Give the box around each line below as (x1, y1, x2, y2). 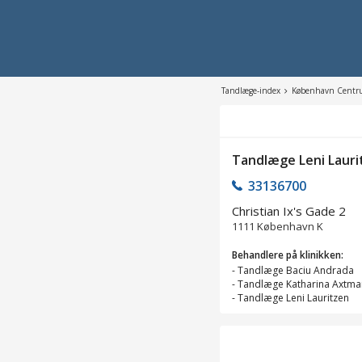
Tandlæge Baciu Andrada (238, 263, 354, 277)
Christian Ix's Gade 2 (232, 202, 346, 219)
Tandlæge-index (221, 85, 280, 96)
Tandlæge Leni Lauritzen (238, 290, 349, 305)
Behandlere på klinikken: (232, 247, 343, 262)
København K (257, 218, 323, 234)
